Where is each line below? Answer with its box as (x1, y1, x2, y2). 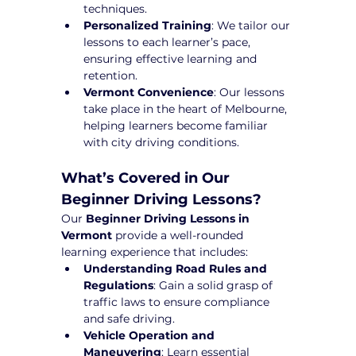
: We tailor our (211, 17, 294, 33)
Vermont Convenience (83, 84, 215, 99)
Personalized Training (83, 17, 212, 33)
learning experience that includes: (61, 244, 249, 259)
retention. (83, 68, 138, 83)
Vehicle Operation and (83, 327, 219, 342)
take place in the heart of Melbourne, (83, 101, 291, 116)
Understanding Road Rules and (83, 261, 271, 276)
